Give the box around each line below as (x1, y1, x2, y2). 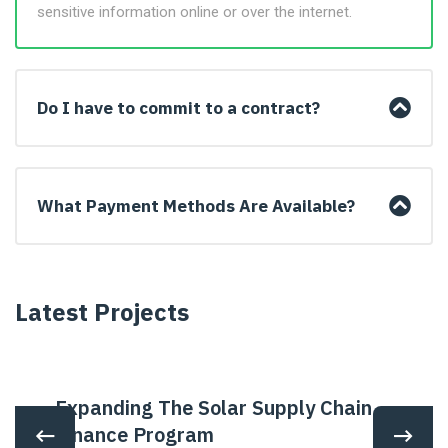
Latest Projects (15, 296, 189, 328)
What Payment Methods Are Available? (37, 195, 355, 217)
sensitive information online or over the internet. (37, 3, 352, 21)
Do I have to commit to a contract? (37, 97, 320, 119)
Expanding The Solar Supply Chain (55, 394, 372, 421)
